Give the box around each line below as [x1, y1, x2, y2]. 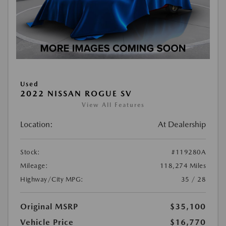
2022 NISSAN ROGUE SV [20, 89, 132, 98]
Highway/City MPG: [20, 176, 84, 183]
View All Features [81, 101, 145, 108]
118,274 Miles [159, 162, 206, 169]
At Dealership [158, 120, 206, 129]
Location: [20, 120, 53, 129]
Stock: [20, 148, 40, 156]
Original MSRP [20, 202, 78, 211]
